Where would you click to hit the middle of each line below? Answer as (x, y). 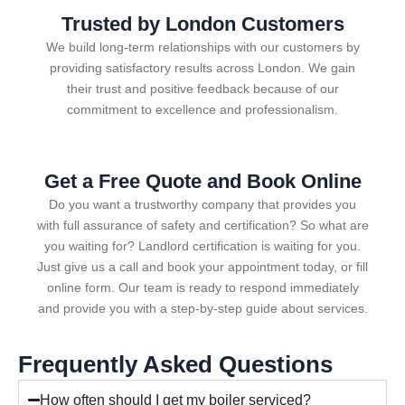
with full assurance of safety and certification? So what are (202, 225)
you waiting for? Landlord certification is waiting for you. (202, 245)
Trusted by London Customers (202, 24)
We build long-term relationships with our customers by (202, 47)
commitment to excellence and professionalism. (202, 109)
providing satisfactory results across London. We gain (202, 67)
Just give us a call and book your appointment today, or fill (202, 266)
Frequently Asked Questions (175, 365)
